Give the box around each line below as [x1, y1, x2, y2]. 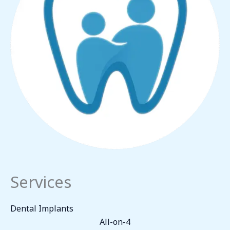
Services [10, 165, 71, 194]
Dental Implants [10, 200, 73, 215]
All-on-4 [100, 213, 130, 228]
